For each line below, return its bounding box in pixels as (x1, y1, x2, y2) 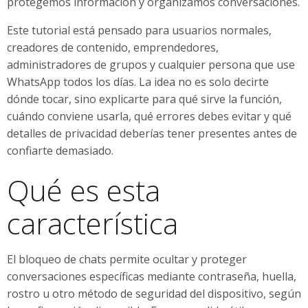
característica (7, 203, 178, 243)
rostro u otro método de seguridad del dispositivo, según (7, 285, 301, 301)
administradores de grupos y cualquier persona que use (7, 56, 295, 72)
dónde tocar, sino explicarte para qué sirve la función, (7, 91, 282, 107)
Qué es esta (7, 170, 160, 210)
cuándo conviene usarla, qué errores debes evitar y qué (7, 108, 291, 124)
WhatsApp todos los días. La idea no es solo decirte (7, 74, 269, 89)
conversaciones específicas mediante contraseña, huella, (7, 268, 296, 284)
